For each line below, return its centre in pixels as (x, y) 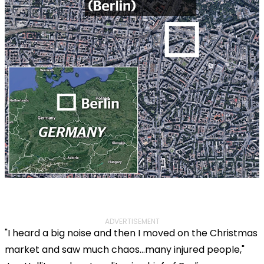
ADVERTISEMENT (132, 221)
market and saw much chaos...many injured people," (125, 249)
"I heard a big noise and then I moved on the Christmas (131, 233)
